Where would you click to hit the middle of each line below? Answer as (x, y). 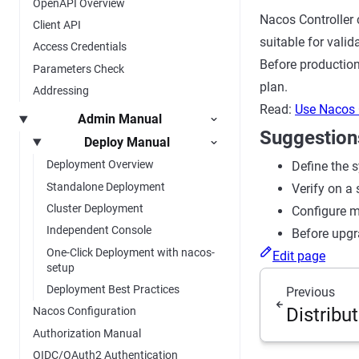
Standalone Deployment (106, 186)
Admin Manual (120, 119)
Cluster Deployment (95, 208)
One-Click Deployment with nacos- (131, 252)
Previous (311, 292)
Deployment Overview (100, 165)
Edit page (299, 256)
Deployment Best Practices (113, 290)
